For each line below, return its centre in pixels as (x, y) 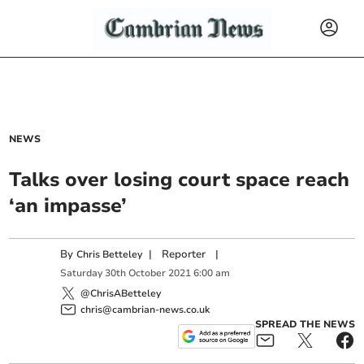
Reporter (184, 254)
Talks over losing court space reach (180, 180)
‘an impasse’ (68, 206)
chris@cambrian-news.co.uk (145, 309)
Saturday (82, 273)
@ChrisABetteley (121, 293)
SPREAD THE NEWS (305, 324)
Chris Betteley (110, 254)
